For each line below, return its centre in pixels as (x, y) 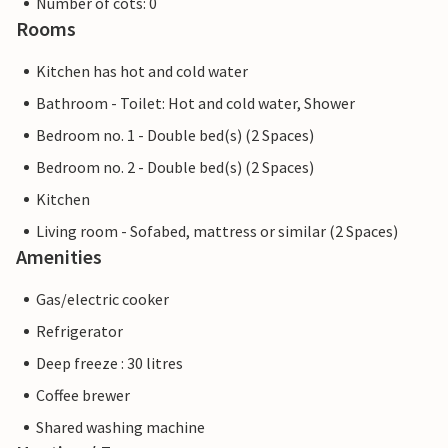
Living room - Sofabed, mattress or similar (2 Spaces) (217, 231)
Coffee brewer (83, 395)
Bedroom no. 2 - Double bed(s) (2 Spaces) (175, 167)
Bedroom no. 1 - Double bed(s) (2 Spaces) (175, 135)
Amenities (59, 256)
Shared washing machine (120, 427)
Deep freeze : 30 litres (109, 363)
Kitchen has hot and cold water (142, 71)
